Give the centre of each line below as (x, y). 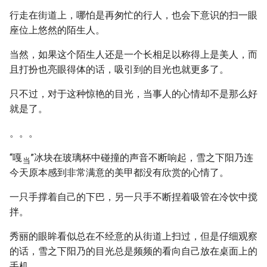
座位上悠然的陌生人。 (57, 30)
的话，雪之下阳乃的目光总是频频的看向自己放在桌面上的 (133, 251)
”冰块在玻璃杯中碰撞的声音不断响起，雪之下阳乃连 (142, 158)
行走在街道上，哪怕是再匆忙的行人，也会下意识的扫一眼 (133, 15)
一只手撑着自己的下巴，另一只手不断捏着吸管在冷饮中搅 (133, 197)
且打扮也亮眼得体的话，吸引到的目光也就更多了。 (119, 69)
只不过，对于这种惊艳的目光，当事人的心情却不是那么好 (133, 94)
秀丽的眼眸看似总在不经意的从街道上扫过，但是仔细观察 (133, 236)
